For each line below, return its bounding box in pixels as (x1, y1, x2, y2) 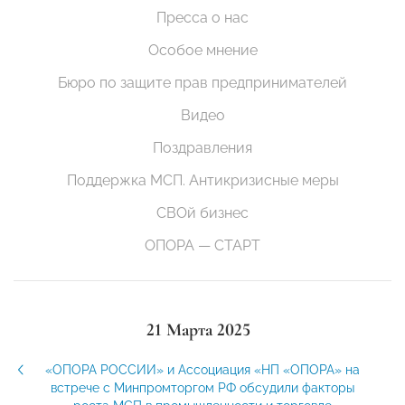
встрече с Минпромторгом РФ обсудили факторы (51, 381, 354, 396)
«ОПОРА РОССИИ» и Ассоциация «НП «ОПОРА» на (45, 363, 360, 378)
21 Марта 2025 (146, 319, 250, 342)
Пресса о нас (156, 9, 249, 27)
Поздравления (153, 139, 252, 157)
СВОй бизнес (156, 204, 249, 222)
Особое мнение (147, 42, 258, 60)
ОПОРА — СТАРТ (145, 237, 260, 255)
